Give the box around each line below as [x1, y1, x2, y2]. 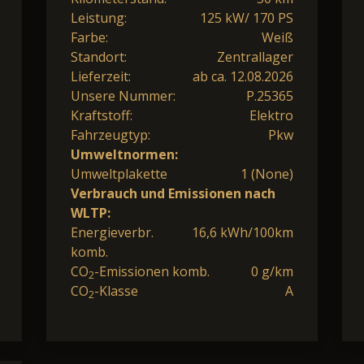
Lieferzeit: [71, 67, 131, 85]
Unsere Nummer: [71, 86, 175, 105]
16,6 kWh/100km [192, 223, 293, 241]
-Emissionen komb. [94, 262, 210, 280]
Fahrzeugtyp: [71, 125, 150, 144]
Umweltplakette [71, 164, 167, 183]
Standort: [71, 47, 127, 66]
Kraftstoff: [71, 106, 132, 124]
